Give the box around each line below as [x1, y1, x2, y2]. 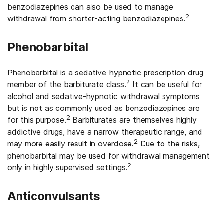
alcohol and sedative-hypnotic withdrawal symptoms [7, 91, 200, 101]
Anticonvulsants [7, 189, 100, 203]
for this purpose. [7, 115, 66, 125]
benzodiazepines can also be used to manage [7, 2, 173, 12]
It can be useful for [130, 79, 202, 89]
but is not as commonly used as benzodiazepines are [7, 103, 200, 113]
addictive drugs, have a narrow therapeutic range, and [7, 127, 202, 137]
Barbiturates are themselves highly [70, 115, 197, 125]
